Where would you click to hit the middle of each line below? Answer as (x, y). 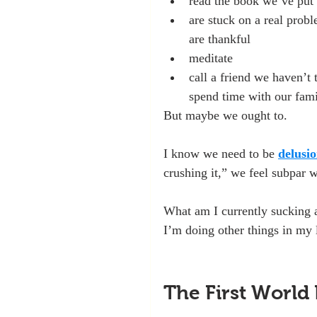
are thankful (220, 39)
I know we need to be (221, 154)
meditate (211, 58)
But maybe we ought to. (225, 115)
